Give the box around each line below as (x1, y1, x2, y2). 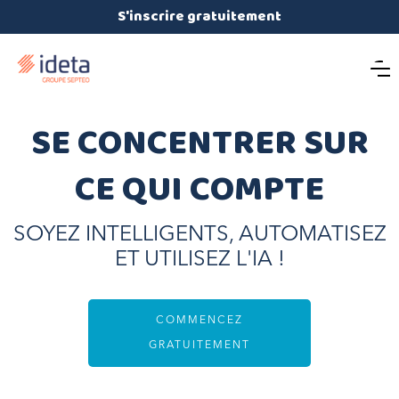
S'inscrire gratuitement (118, 5, 281, 28)
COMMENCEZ (156, 315, 243, 326)
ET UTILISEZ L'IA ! (114, 249, 285, 271)
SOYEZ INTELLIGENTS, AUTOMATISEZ (12, 224, 387, 246)
